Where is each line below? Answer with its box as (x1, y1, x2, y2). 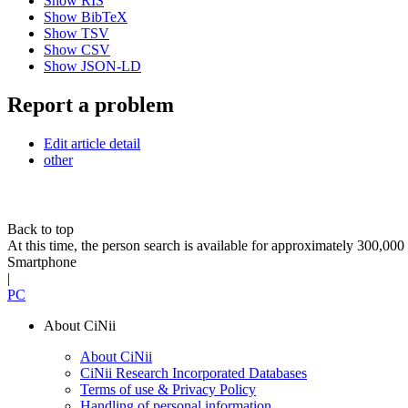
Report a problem (7, 92, 174, 117)
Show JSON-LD (44, 57, 141, 74)
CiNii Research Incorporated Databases (80, 364, 307, 381)
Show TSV (44, 25, 109, 41)
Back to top (7, 220, 74, 237)
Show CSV (44, 41, 110, 57)
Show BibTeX (44, 8, 127, 25)
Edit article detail (44, 135, 140, 151)
